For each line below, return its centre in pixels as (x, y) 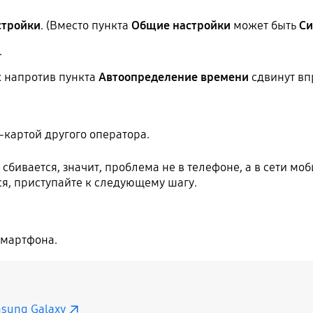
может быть (265, 25)
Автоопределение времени (174, 77)
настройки (202, 25)
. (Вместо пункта (86, 25)
